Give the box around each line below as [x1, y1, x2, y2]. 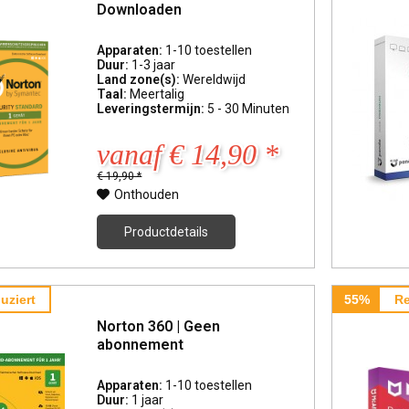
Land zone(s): [97, 72, 184, 88]
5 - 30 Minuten [207, 101, 290, 117]
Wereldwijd [183, 72, 246, 88]
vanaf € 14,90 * [97, 138, 279, 172]
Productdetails [124, 225, 209, 240]
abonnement [97, 336, 184, 354]
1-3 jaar [131, 58, 176, 73]
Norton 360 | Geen [97, 318, 221, 336]
